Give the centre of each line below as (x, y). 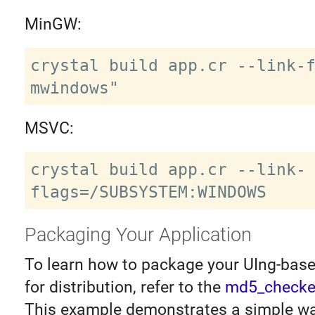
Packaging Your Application (138, 234)
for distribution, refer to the (124, 288)
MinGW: (53, 24)
